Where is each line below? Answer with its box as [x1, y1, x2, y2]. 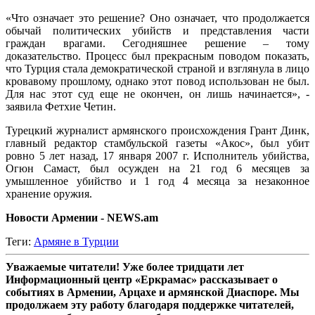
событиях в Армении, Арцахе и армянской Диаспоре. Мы [6, 285, 300, 298]
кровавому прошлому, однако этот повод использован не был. [6, 75, 309, 87]
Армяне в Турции [34, 235, 119, 247]
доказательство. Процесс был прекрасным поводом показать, [6, 49, 309, 62]
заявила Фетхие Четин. [6, 100, 116, 112]
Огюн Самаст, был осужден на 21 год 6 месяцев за [6, 162, 309, 174]
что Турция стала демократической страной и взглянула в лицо [6, 62, 309, 75]
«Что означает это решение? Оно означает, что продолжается [6, 11, 309, 24]
